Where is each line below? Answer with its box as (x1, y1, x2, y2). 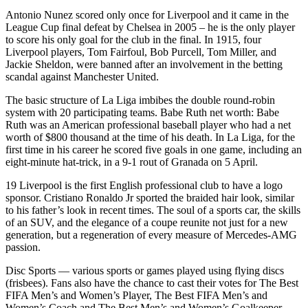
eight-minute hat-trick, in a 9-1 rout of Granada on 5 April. (5, 155, 258, 168)
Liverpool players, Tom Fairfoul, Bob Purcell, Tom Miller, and (5, 45, 276, 58)
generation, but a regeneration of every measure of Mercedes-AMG (5, 228, 297, 241)
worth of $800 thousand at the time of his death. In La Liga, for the (5, 131, 295, 143)
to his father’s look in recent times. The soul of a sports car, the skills (5, 203, 300, 216)
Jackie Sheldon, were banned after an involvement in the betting (5, 58, 283, 70)
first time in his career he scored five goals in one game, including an (5, 143, 302, 155)
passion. (5, 241, 41, 253)
